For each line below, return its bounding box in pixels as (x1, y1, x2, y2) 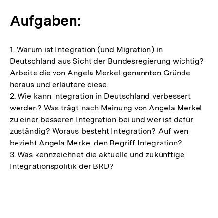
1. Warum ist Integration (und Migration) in (10, 45, 163, 54)
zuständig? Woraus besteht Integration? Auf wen (10, 127, 189, 136)
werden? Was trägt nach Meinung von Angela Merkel (10, 103, 202, 112)
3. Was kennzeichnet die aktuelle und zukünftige (10, 150, 185, 159)
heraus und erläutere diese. (10, 80, 109, 89)
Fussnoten (10, 186, 94, 206)
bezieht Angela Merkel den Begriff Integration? (10, 138, 182, 147)
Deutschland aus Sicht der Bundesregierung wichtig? (10, 56, 204, 66)
